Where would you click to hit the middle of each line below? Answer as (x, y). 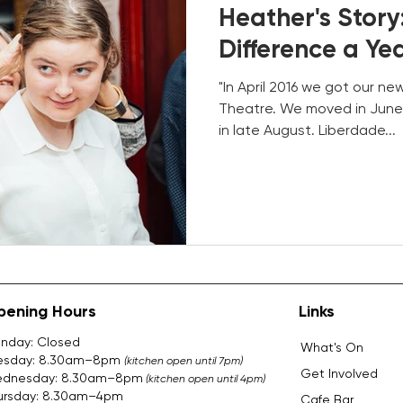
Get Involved (341, 373)
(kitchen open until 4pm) (206, 378)
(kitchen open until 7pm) (184, 360)
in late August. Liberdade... (307, 131)
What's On (332, 347)
